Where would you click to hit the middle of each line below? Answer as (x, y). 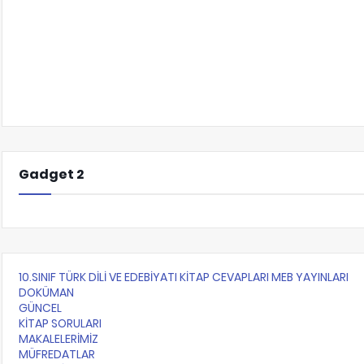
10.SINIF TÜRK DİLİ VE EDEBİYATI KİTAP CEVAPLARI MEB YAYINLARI (184, 277)
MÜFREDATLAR (57, 354)
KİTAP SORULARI (61, 323)
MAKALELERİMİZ (59, 339)
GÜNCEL (41, 308)
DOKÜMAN (47, 292)
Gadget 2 (52, 174)
